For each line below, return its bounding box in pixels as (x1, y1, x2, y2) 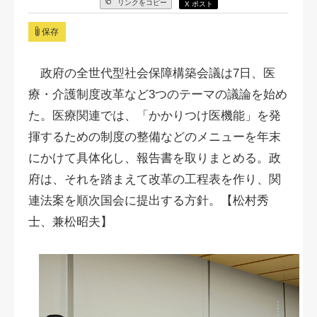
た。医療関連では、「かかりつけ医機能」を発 (28, 109, 281, 122)
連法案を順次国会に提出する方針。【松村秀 (28, 194, 269, 207)
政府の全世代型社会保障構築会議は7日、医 (28, 67, 275, 80)
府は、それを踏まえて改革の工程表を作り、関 (28, 173, 281, 186)
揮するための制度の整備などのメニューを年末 (28, 130, 281, 144)
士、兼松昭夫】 (28, 215, 113, 229)
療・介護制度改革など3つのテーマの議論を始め (28, 88, 287, 101)
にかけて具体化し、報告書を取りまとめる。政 (28, 151, 281, 165)
